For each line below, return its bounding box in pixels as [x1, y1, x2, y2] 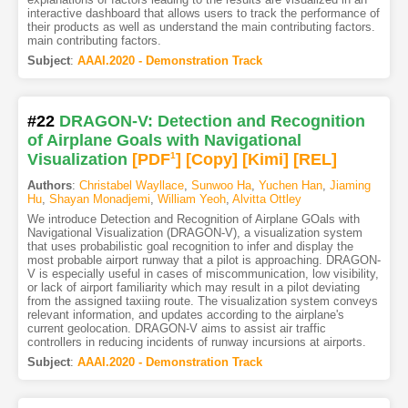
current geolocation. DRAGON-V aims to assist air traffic [26, 321, 326, 336]
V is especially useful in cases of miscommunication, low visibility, [26, 267, 379, 281]
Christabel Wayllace [78, 178, 184, 193]
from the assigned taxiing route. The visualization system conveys [26, 294, 378, 309]
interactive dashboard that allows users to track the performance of [26, 6, 380, 21]
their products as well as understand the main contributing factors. [26, 20, 375, 35]
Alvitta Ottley [231, 192, 301, 207]
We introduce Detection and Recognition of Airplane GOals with [26, 212, 360, 227]
